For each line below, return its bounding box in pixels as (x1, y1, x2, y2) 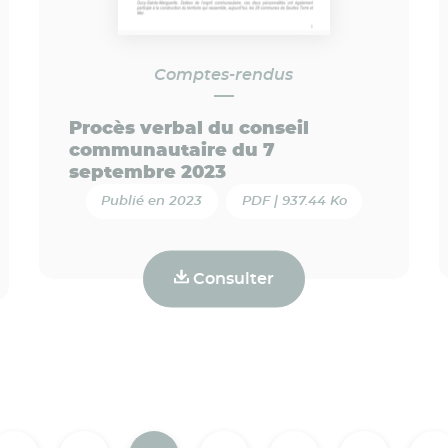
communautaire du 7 (68, 141, 275, 160)
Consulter (188, 270, 274, 287)
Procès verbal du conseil (68, 119, 309, 138)
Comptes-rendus (154, 66, 294, 83)
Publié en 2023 (101, 194, 203, 208)
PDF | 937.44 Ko (241, 194, 347, 208)
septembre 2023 (68, 163, 226, 182)
